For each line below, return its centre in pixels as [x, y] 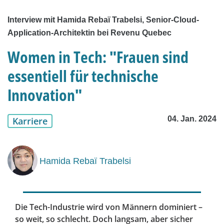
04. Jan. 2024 [192, 119]
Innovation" [45, 95]
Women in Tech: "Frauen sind [98, 57]
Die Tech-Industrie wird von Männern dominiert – [109, 207]
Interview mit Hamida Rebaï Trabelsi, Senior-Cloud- [103, 20]
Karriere [30, 121]
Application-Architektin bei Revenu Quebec [89, 33]
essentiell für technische [83, 76]
